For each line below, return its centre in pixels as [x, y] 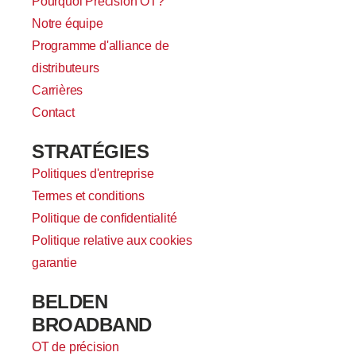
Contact [53, 113]
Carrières [58, 91]
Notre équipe [68, 24]
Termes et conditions [88, 196]
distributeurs [66, 68]
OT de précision [75, 347]
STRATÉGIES [90, 152]
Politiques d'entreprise [93, 174]
